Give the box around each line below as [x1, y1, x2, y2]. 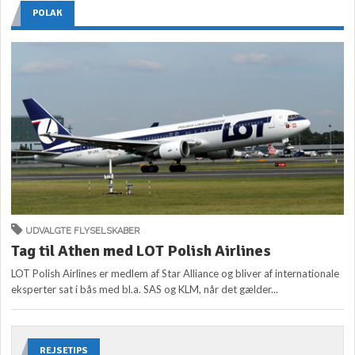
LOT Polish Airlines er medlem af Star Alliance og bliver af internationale [11, 267, 340, 281]
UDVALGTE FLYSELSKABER [25, 226, 140, 237]
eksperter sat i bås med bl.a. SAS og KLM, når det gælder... [11, 283, 279, 296]
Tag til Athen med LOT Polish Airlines [11, 241, 272, 261]
